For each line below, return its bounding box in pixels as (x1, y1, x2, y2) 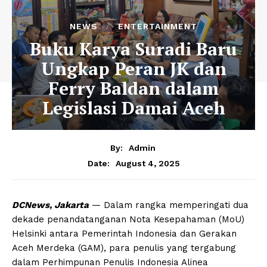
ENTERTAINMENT (118, 21, 197, 32)
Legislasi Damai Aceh (42, 96, 225, 120)
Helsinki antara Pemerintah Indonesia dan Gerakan (12, 228, 237, 239)
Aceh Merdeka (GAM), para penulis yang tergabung (12, 242, 236, 253)
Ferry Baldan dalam (48, 76, 219, 101)
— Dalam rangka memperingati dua (89, 199, 249, 210)
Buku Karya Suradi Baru (30, 37, 237, 61)
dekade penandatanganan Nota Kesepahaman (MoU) (12, 213, 244, 225)
